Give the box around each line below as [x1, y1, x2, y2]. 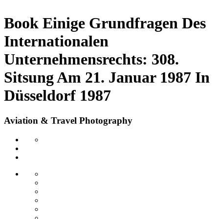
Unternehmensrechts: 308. [4, 50, 179, 68]
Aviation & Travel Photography [4, 115, 132, 126]
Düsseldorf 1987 [4, 87, 111, 105]
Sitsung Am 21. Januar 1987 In [4, 68, 210, 87]
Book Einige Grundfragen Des [4, 14, 206, 32]
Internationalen [4, 32, 109, 50]
